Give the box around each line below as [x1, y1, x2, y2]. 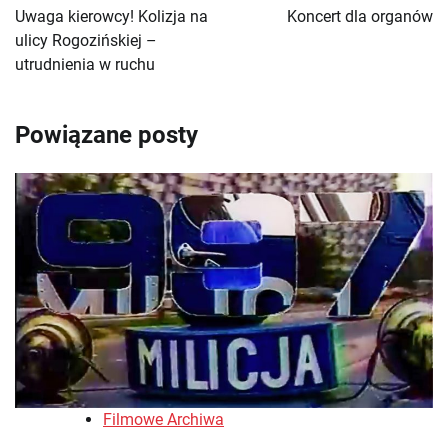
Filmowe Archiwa [103, 410, 224, 430]
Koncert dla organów [287, 7, 433, 27]
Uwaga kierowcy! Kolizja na [15, 7, 208, 27]
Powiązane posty [15, 121, 198, 150]
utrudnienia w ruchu [15, 55, 155, 75]
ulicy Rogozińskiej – [15, 31, 157, 51]
